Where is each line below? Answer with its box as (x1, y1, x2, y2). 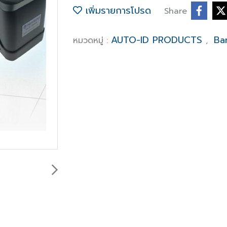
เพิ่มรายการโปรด (82, 3, 151, 18)
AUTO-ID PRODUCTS (111, 32, 206, 47)
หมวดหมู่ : (73, 34, 111, 47)
